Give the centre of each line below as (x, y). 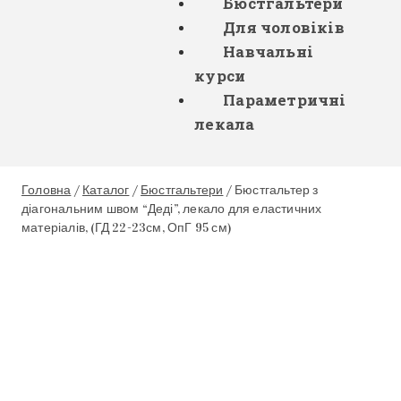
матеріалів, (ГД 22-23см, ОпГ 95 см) (126, 228)
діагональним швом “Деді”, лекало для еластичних (172, 209)
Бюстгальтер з (277, 190)
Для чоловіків (284, 27)
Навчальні (268, 51)
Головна (47, 190)
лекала (225, 124)
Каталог (106, 190)
